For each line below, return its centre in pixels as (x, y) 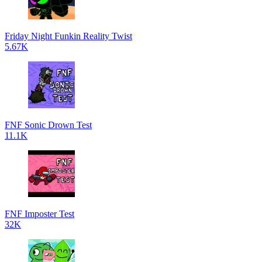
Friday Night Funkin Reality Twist (68, 36)
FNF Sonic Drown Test (48, 125)
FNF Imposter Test (39, 214)
